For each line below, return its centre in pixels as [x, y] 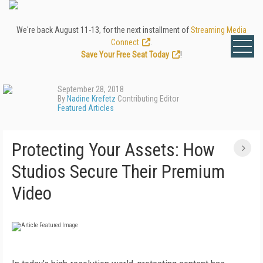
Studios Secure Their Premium [118, 172]
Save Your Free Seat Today [125, 55]
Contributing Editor [147, 99]
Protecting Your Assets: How [113, 150]
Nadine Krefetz [91, 99]
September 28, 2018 [91, 89]
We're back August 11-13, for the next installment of [104, 30]
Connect [125, 42]
